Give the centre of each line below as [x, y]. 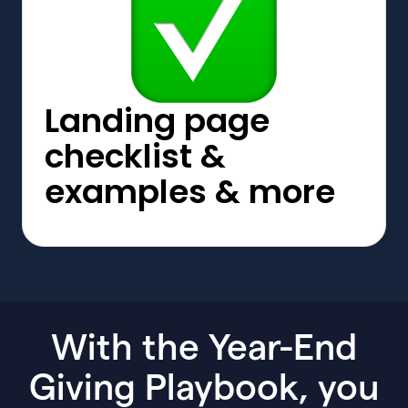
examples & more [190, 191]
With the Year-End [204, 348]
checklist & [135, 156]
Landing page [157, 120]
